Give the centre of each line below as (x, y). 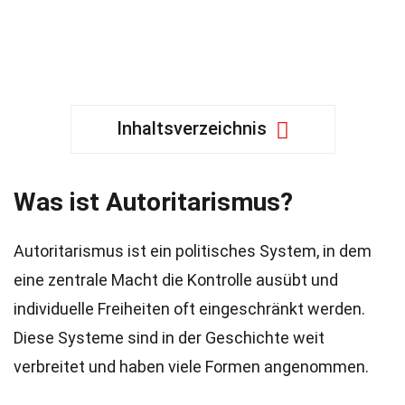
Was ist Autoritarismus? (153, 202)
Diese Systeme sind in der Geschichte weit (169, 338)
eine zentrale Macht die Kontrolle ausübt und (176, 280)
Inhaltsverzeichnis (191, 128)
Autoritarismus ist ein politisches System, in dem (193, 251)
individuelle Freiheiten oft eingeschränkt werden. (189, 309)
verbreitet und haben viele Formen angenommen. (191, 367)
